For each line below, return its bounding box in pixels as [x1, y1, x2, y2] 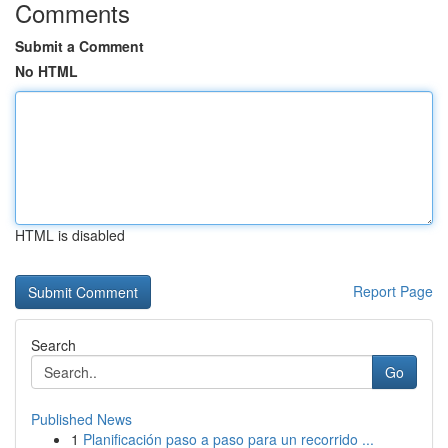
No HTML [15, 61, 78, 81]
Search [31, 335, 76, 355]
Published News [31, 409, 132, 429]
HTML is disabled [15, 225, 125, 245]
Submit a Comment [15, 36, 144, 56]
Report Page [353, 281, 433, 301]
